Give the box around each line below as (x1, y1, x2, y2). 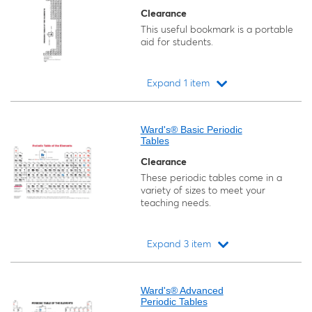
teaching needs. (140, 196, 211, 209)
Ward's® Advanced (140, 285, 224, 296)
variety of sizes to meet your (140, 184, 265, 196)
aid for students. (140, 36, 213, 48)
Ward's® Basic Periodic (140, 124, 242, 135)
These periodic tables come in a (140, 171, 282, 184)
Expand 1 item (147, 77, 210, 89)
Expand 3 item (147, 237, 212, 250)
